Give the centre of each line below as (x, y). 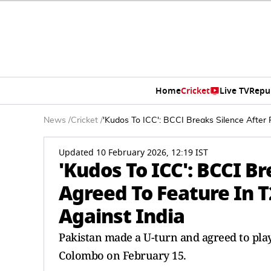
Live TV (234, 91)
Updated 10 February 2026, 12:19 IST (133, 153)
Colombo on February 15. (122, 255)
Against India (122, 216)
